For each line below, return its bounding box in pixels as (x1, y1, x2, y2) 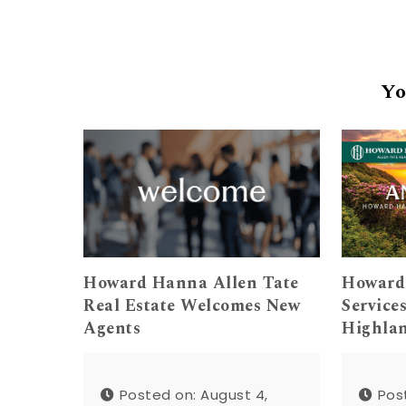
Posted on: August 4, (119, 384, 268, 404)
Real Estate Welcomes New (83, 294, 301, 319)
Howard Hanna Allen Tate (83, 271, 299, 296)
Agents (83, 316, 141, 342)
